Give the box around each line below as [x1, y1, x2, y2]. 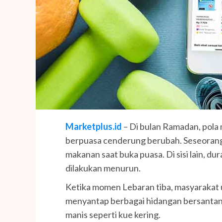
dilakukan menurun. [65, 163, 141, 174]
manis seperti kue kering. [65, 209, 161, 221]
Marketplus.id [65, 121, 122, 132]
